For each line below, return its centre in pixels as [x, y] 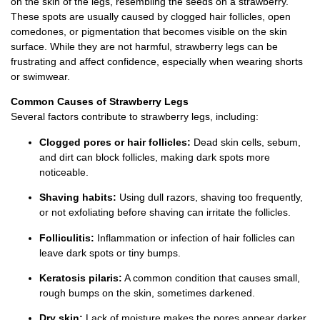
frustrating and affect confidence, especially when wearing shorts [157, 61]
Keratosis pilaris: [81, 277]
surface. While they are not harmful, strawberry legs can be [144, 46]
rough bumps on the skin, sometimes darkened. [147, 292]
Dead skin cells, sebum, [246, 142]
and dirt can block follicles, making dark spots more [155, 157]
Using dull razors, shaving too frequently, [210, 197]
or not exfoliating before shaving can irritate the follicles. [165, 212]
